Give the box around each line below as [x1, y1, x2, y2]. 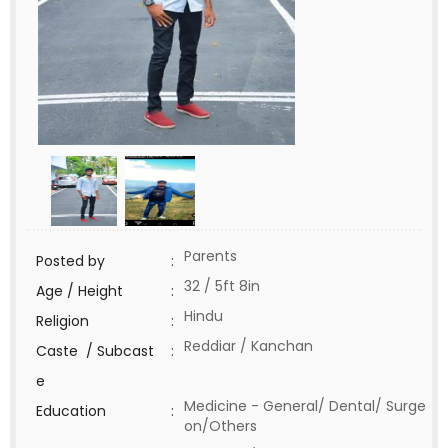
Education [36, 401, 106, 421]
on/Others [184, 416, 265, 436]
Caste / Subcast [36, 341, 154, 361]
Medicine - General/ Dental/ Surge [184, 396, 426, 416]
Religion [36, 311, 89, 331]
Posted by [36, 251, 105, 271]
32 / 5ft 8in [184, 276, 260, 296]
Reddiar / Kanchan [184, 336, 313, 356]
